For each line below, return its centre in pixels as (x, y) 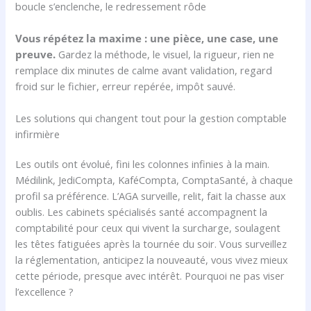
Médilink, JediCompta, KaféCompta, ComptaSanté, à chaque (154, 180)
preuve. (36, 54)
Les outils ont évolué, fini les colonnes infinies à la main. (143, 164)
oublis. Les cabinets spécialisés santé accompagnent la (142, 212)
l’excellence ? (45, 292)
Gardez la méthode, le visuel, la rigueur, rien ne (165, 54)
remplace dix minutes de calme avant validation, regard (144, 70)
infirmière (38, 134)
